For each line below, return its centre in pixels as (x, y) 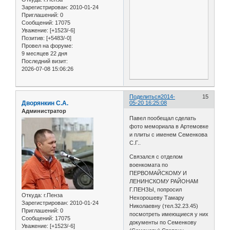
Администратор (44, 111)
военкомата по (149, 165)
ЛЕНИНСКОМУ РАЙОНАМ (164, 181)
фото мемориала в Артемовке (169, 126)
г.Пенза (52, 195)
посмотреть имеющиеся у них (169, 214)
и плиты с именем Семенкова (169, 134)
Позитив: (33, 38)
